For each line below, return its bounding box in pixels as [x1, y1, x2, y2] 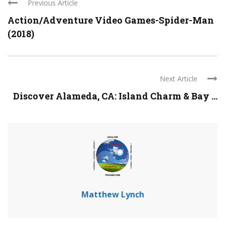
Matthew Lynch [81, 189, 144, 200]
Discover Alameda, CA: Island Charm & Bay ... [13, 90, 217, 102]
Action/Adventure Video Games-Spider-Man [8, 14, 214, 26]
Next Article [160, 74, 197, 83]
